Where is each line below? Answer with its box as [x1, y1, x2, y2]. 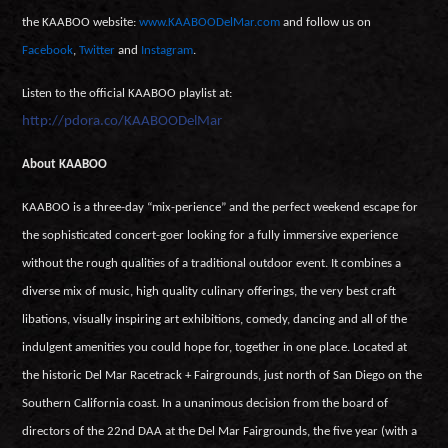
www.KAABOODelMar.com [138, 16, 283, 30]
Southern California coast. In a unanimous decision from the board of [21, 396, 388, 410]
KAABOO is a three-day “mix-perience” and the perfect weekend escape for [21, 200, 418, 214]
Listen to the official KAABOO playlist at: [21, 86, 232, 100]
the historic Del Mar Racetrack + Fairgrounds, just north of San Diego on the [21, 368, 422, 382]
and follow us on [282, 16, 371, 30]
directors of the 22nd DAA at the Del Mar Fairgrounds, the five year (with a [21, 424, 417, 438]
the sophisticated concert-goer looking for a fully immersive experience [21, 228, 398, 242]
